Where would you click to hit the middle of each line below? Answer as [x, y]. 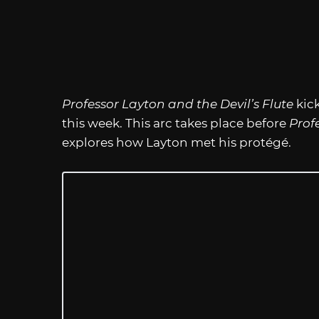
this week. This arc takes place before [176, 123]
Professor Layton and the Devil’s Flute [178, 104]
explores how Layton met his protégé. [177, 142]
